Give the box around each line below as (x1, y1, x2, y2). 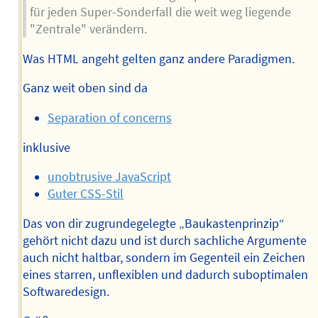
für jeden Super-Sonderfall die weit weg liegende (29, 4, 291, 21)
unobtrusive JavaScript (48, 169, 172, 185)
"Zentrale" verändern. (29, 21, 147, 38)
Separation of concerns (48, 110, 172, 126)
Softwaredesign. (22, 283, 109, 300)
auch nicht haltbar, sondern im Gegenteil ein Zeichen (22, 249, 305, 265)
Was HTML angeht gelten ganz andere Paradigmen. (22, 50, 295, 67)
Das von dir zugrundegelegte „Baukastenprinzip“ (22, 215, 285, 231)
